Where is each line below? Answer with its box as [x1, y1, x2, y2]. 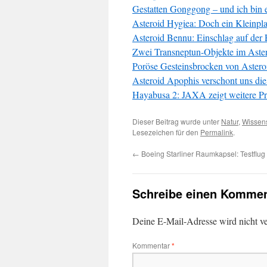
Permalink [200, 127, 233, 137]
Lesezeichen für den [132, 127, 200, 137]
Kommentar [132, 240, 172, 250]
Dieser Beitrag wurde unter [132, 116, 221, 126]
